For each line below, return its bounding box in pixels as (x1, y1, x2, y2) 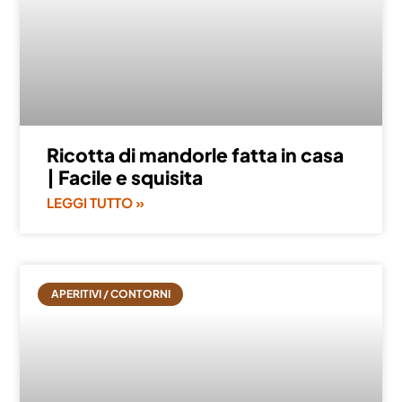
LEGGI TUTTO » (47, 193, 145, 211)
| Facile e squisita (47, 164, 204, 189)
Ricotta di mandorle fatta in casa (47, 142, 345, 167)
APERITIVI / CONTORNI (50, 286, 170, 301)
